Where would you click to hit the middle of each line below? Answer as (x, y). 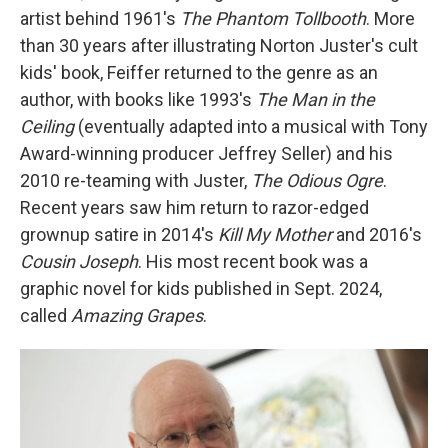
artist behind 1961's (100, 18)
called (45, 315)
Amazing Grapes (137, 315)
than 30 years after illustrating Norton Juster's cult (219, 45)
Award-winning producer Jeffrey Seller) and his (206, 153)
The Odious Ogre (317, 180)
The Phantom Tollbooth (273, 18)
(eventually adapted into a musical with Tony (251, 126)
